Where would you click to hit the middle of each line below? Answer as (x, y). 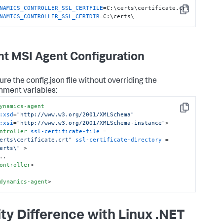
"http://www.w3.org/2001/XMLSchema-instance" (91, 123)
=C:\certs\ (117, 17)
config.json (45, 81)
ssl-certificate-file (65, 131)
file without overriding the (111, 81)
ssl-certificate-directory (119, 140)
